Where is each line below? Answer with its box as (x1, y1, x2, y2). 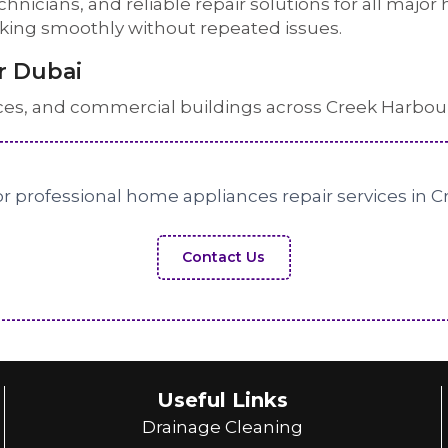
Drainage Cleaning (142, 417, 304, 437)
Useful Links (157, 388, 289, 412)
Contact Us (182, 248, 266, 266)
